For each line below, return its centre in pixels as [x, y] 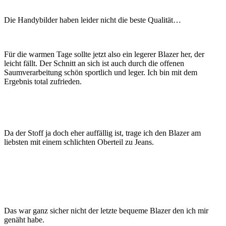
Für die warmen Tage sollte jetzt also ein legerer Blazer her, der [104, 54]
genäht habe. [24, 219]
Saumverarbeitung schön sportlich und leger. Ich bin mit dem [101, 72]
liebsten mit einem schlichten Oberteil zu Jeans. [79, 142]
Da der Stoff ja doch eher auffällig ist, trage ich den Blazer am [102, 133]
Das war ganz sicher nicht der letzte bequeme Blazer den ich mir [106, 210]
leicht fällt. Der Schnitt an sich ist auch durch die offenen [94, 63]
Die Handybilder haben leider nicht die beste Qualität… [93, 20]
